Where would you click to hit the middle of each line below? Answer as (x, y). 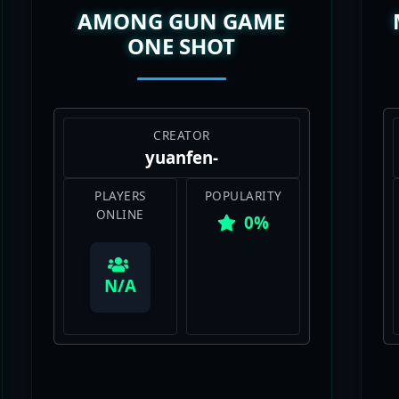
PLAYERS (120, 169)
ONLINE (120, 188)
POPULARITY (243, 169)
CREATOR (182, 109)
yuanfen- (181, 131)
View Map (181, 383)
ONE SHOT (182, 20)
